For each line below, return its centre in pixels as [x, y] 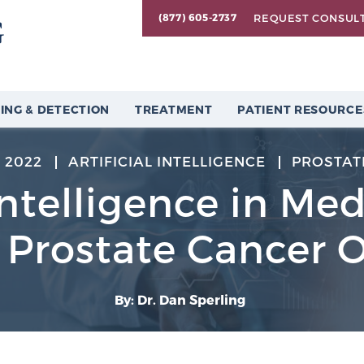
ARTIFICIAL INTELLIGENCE [167, 161]
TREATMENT [174, 109]
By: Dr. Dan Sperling [180, 299]
